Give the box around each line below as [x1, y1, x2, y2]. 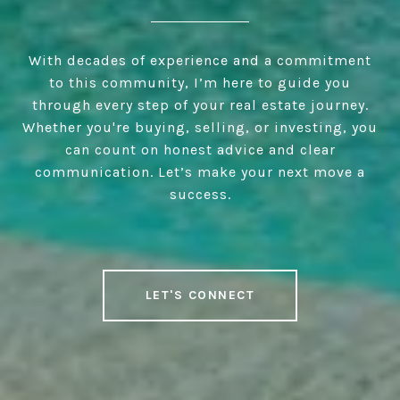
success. [169, 186, 231, 204]
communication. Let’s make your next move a [35, 163, 365, 181]
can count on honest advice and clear [64, 141, 336, 159]
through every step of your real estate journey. [31, 96, 369, 114]
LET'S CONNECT [145, 287, 255, 304]
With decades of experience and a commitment [29, 52, 371, 70]
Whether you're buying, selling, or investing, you [22, 119, 378, 137]
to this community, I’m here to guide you [49, 74, 351, 92]
